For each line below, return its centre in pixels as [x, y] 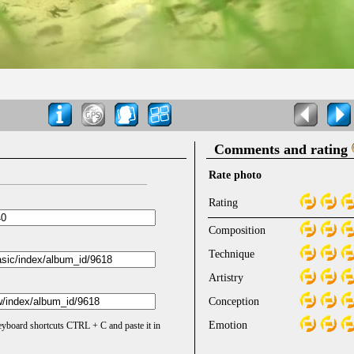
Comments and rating [283, 150]
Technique [232, 254]
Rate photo [235, 175]
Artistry [226, 278]
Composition [237, 231]
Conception [234, 302]
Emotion [228, 326]
